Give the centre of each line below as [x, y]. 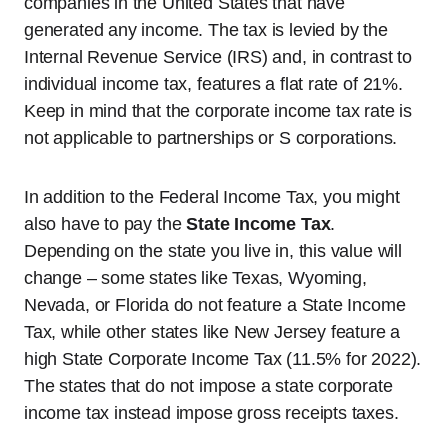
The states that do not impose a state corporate [208, 386]
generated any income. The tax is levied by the [206, 30]
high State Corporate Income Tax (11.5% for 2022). [223, 359]
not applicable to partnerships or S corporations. [211, 138]
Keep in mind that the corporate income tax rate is [218, 111]
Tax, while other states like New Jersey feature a [212, 332]
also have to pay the [105, 224]
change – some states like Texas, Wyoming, [195, 278]
